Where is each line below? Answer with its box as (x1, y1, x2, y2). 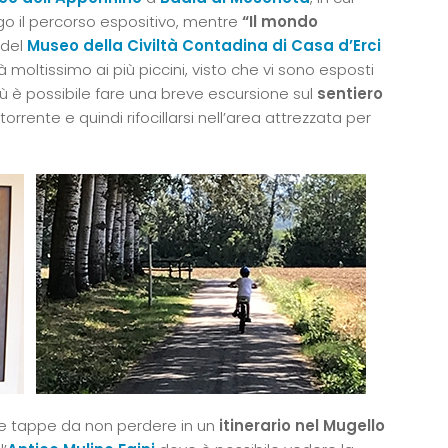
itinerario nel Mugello (215, 414, 385, 436)
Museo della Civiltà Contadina (27, 34, 268, 56)
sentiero (317, 82, 383, 104)
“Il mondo (242, 10, 318, 32)
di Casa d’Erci (272, 34, 381, 56)
